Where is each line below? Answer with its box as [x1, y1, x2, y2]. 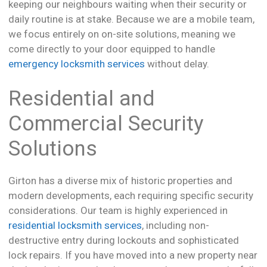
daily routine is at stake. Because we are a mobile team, [8, 13, 254, 25]
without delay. [145, 57, 209, 70]
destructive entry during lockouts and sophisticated [8, 234, 239, 247]
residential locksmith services [8, 219, 142, 232]
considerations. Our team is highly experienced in [8, 204, 228, 217]
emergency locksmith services [8, 57, 145, 70]
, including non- [142, 219, 209, 232]
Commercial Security [8, 111, 204, 136]
